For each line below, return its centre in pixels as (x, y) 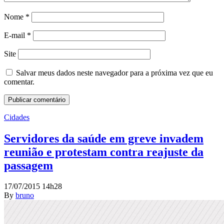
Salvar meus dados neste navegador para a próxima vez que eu (114, 72)
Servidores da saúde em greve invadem (104, 138)
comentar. (19, 81)
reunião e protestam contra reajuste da (104, 152)
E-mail (15, 35)
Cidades (17, 117)
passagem (28, 165)
